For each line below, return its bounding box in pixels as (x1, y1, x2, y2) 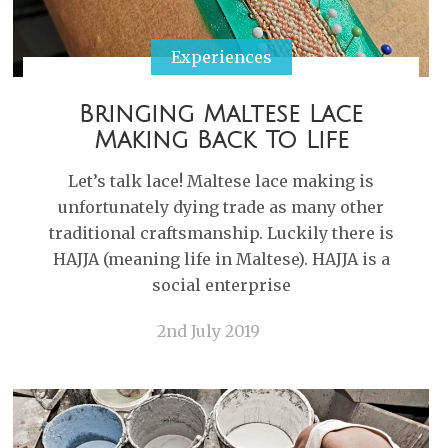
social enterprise (151, 275, 291, 295)
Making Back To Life (93, 127, 349, 153)
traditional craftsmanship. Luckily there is (48, 223, 394, 243)
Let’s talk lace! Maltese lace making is (68, 171, 374, 191)
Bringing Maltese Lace (79, 101, 363, 127)
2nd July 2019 (157, 321, 260, 341)
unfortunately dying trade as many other (58, 197, 384, 217)
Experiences (170, 47, 272, 67)
